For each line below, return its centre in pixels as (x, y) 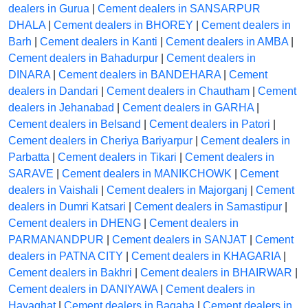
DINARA (29, 75)
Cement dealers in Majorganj (177, 190)
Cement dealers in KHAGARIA (206, 256)
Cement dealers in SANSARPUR (179, 9)
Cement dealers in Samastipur (208, 207)
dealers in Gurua (49, 9)
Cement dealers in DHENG (75, 223)
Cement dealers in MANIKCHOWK (147, 174)
